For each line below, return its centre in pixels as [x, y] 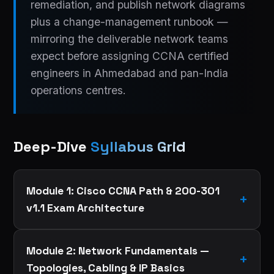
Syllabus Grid [139, 146]
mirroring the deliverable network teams [130, 39]
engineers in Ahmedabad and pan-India [130, 73]
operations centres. [79, 90]
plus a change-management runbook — [130, 21]
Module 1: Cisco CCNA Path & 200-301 [123, 191]
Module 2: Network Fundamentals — [118, 250]
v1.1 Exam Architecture [86, 208]
